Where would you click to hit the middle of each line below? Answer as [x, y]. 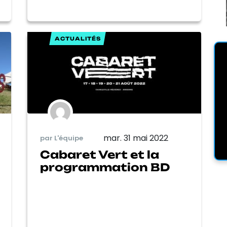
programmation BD [105, 167]
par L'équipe [62, 138]
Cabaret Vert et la [100, 154]
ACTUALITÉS [78, 39]
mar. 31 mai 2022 [136, 138]
